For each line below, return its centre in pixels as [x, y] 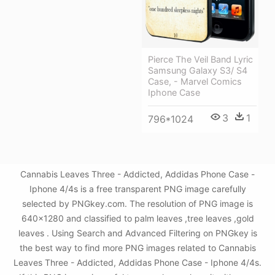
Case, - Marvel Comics [195, 81]
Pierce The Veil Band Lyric [200, 59]
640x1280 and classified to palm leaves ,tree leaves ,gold [137, 218]
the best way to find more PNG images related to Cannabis [137, 248]
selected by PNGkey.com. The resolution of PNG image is [137, 203]
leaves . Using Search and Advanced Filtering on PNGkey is [137, 233]
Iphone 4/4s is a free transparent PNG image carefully [137, 189]
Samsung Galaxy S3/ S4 [198, 70]
